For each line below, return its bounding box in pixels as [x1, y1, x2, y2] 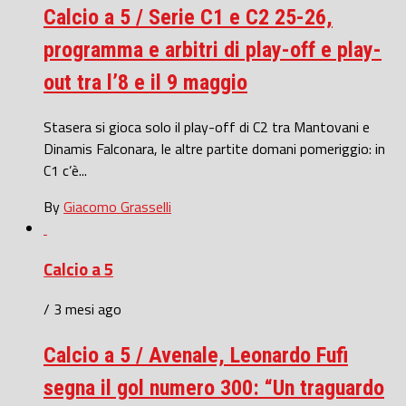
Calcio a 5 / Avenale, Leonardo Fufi [43, 343, 348, 369]
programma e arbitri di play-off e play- [43, 37, 382, 63]
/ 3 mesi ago [43, 298, 121, 321]
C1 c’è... [43, 159, 87, 181]
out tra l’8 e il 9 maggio [43, 70, 247, 96]
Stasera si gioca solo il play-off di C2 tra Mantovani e [43, 115, 370, 138]
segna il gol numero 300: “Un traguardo [43, 375, 384, 401]
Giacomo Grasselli [63, 195, 171, 217]
